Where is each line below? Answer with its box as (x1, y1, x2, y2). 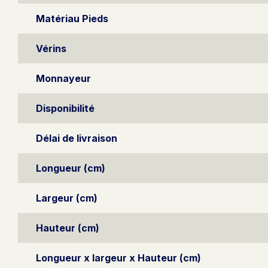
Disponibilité (36, 102, 95, 114)
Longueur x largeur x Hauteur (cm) (36, 251, 201, 264)
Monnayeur (36, 72, 91, 84)
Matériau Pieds (36, 12, 108, 25)
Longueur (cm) (36, 162, 105, 174)
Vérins (36, 42, 66, 54)
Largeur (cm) (36, 191, 98, 204)
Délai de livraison (36, 132, 117, 144)
